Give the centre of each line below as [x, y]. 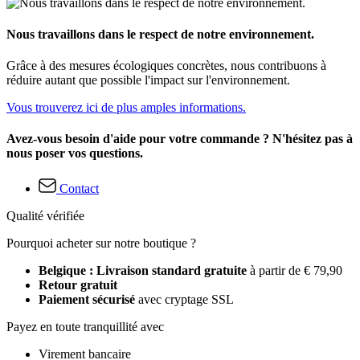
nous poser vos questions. [75, 153]
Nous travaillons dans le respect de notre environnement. [160, 34]
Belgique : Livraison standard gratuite [144, 270]
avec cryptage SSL [184, 299]
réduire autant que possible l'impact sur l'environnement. [148, 80]
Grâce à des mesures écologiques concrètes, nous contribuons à [166, 66]
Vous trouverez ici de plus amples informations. [126, 108]
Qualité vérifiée [45, 215]
